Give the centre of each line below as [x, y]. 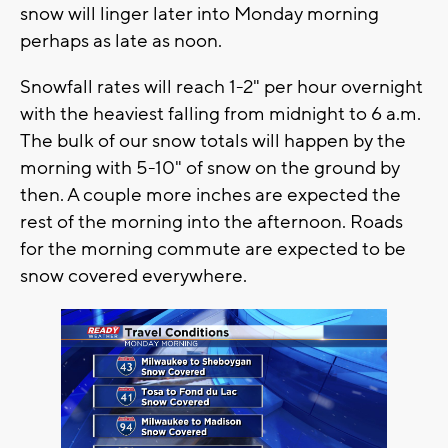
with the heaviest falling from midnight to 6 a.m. [220, 114]
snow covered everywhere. [133, 276]
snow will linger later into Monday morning [199, 14]
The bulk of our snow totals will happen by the [213, 141]
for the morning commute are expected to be [213, 249]
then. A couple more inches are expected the [210, 195]
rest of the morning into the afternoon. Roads [211, 222]
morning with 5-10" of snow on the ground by [210, 168]
